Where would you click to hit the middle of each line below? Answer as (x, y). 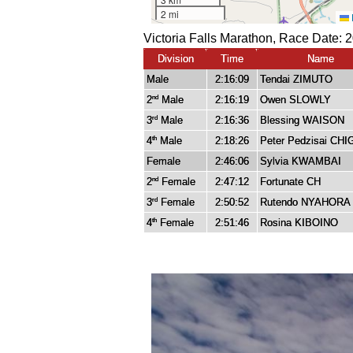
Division (175, 59)
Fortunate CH (290, 182)
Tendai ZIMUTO (296, 80)
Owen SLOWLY (295, 100)
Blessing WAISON (302, 121)
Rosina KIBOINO (299, 223)
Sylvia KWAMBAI (301, 162)
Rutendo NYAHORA (305, 203)
